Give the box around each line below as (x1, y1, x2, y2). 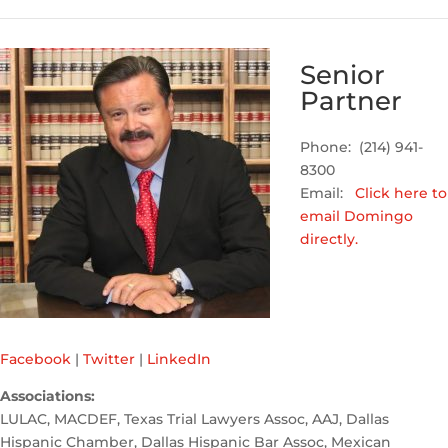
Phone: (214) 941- (300, 138, 423, 157)
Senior (300, 59, 385, 92)
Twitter (83, 350, 135, 369)
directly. (300, 230, 358, 249)
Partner (300, 85, 402, 118)
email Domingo (300, 207, 413, 226)
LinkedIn (147, 350, 211, 369)
